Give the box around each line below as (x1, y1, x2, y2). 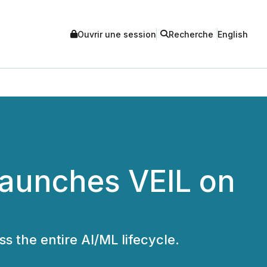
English (218, 29, 248, 39)
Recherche (169, 29, 213, 39)
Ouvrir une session (77, 29, 156, 39)
